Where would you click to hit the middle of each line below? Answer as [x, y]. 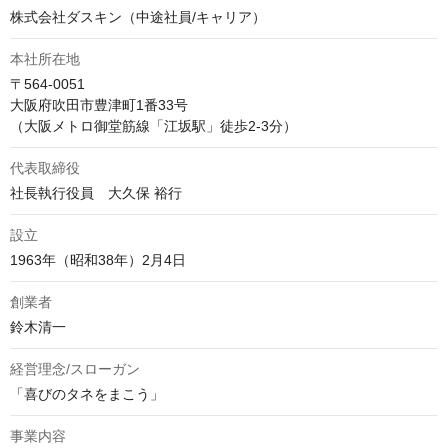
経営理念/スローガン [75, 369]
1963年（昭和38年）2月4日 [98, 260]
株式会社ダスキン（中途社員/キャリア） [138, 17]
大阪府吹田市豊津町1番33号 [99, 105]
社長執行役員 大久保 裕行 [96, 193]
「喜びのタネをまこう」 [87, 394]
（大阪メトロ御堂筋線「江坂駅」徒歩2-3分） [153, 126]
